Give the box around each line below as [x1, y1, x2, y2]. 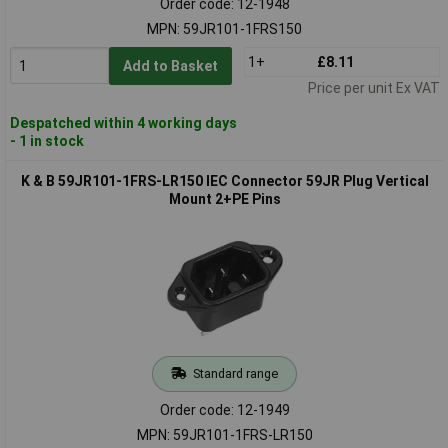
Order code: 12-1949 [159, 401, 290, 418]
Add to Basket [122, 57, 218, 74]
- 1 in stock [9, 132, 84, 149]
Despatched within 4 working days [9, 114, 237, 131]
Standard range [192, 365, 278, 381]
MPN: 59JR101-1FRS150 [147, 20, 302, 37]
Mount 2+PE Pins [168, 190, 281, 207]
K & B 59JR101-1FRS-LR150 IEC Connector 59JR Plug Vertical [20, 172, 429, 189]
